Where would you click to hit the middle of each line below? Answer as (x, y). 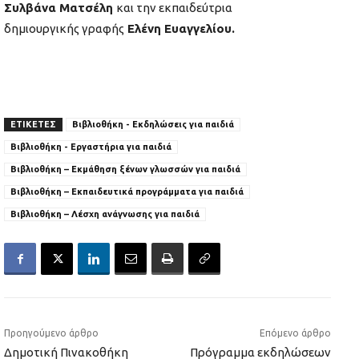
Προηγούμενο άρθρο (51, 333)
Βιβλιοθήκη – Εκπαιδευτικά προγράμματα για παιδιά (127, 192)
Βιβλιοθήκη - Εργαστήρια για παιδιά (91, 147)
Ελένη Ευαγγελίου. (179, 29)
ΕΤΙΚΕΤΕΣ (33, 125)
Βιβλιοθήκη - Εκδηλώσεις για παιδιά (153, 125)
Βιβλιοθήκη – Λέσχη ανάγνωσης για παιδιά (105, 214)
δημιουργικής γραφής (64, 29)
